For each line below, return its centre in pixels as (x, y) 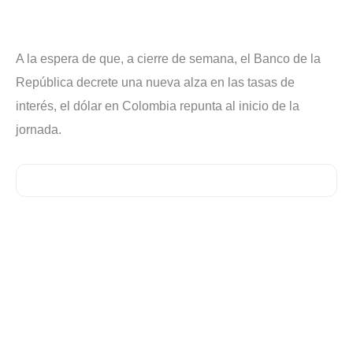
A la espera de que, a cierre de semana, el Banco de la (168, 59)
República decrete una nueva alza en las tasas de (155, 83)
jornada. (39, 130)
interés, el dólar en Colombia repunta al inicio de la (158, 106)
